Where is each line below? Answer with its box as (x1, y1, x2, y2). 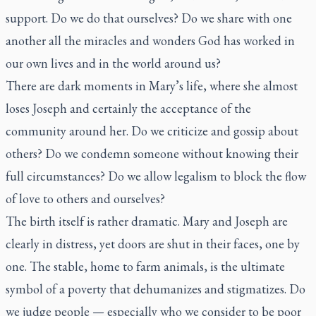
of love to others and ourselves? (6, 190, 165, 207)
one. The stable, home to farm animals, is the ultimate (6, 258, 285, 274)
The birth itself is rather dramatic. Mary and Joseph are (6, 213, 288, 229)
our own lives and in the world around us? (6, 55, 221, 71)
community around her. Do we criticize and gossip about (6, 123, 298, 139)
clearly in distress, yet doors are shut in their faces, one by (6, 236, 300, 252)
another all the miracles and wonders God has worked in (6, 32, 295, 49)
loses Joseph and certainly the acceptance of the (6, 100, 251, 116)
